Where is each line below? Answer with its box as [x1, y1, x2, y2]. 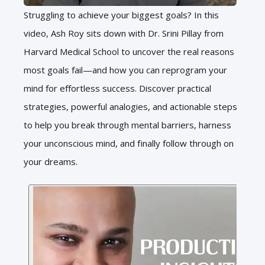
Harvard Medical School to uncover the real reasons [24, 45, 234, 57]
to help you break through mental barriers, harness [24, 118, 231, 131]
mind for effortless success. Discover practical [24, 82, 211, 94]
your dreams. [24, 155, 77, 167]
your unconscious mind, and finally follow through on [24, 137, 234, 149]
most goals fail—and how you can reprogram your [24, 63, 227, 76]
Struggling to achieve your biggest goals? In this [24, 8, 219, 21]
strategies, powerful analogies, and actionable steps [24, 100, 237, 112]
